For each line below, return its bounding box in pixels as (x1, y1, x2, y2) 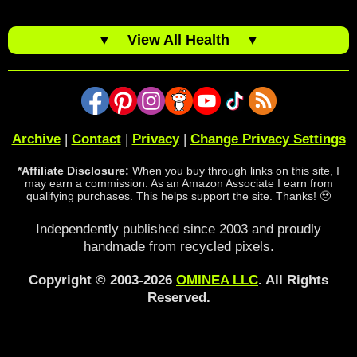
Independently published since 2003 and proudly (36, 221, 321, 237)
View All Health (112, 31, 245, 48)
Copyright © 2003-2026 (29, 272, 176, 288)
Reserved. (147, 289, 210, 305)
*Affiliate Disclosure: (18, 163, 129, 177)
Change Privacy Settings (190, 131, 346, 147)
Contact (71, 131, 121, 147)
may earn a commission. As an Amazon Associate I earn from (24, 176, 333, 190)
